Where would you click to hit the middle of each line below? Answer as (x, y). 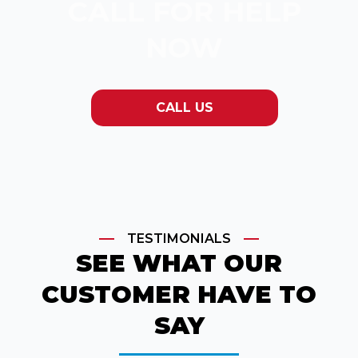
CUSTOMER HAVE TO (179, 294)
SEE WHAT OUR (179, 263)
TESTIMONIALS (179, 238)
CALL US (184, 107)
